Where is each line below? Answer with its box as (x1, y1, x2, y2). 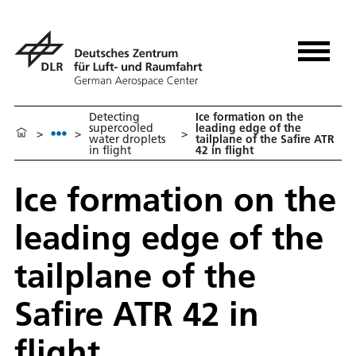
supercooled (89, 120, 153, 135)
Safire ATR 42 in (14, 292, 259, 335)
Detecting (89, 109, 140, 124)
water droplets (89, 131, 165, 146)
